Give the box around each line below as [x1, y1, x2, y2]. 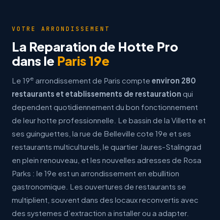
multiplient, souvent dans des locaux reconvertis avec [12, 195, 198, 204]
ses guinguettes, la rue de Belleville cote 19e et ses [12, 129, 191, 138]
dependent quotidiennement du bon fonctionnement [12, 102, 198, 111]
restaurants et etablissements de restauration [12, 89, 181, 98]
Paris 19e [57, 53, 110, 69]
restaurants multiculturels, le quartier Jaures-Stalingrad [12, 142, 201, 151]
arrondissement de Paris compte [34, 76, 152, 85]
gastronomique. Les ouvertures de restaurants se [12, 182, 186, 191]
